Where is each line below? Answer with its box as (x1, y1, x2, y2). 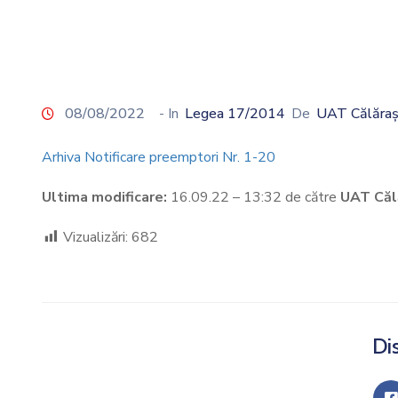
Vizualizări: (63, 227, 128, 248)
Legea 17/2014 (185, 104, 285, 124)
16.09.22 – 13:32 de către (167, 187, 340, 208)
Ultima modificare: (42, 187, 167, 208)
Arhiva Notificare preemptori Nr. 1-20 (42, 147, 275, 168)
